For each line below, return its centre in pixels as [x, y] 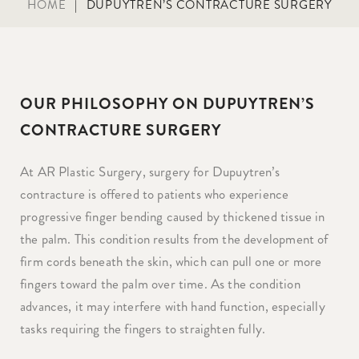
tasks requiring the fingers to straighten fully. [143, 329]
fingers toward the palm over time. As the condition [160, 284]
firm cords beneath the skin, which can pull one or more [171, 261]
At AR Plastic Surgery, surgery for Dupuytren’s [150, 171]
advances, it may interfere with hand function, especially [173, 306]
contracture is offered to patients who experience [155, 194]
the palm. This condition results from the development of [174, 239]
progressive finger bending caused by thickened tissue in [173, 216]
